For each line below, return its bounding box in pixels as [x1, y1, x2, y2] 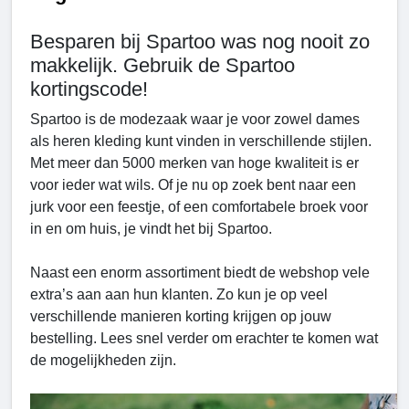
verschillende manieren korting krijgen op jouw [30, 309, 331, 325]
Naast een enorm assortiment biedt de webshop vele [30, 265, 370, 281]
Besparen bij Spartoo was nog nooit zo [30, 30, 370, 54]
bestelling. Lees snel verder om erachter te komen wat [30, 330, 378, 347]
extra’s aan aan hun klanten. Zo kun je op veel [30, 287, 328, 303]
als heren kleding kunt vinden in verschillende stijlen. [30, 133, 372, 150]
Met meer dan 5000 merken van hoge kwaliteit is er [30, 155, 359, 172]
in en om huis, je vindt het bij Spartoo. [30, 221, 272, 237]
